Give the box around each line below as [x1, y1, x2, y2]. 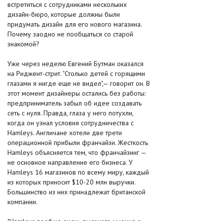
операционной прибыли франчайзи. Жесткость [7, 138, 148, 147]
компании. [7, 197, 37, 206]
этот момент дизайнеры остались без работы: [7, 89, 146, 98]
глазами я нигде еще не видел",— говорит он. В [7, 79, 150, 88]
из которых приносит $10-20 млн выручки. [7, 178, 135, 186]
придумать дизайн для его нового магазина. [7, 20, 142, 29]
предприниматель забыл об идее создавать [7, 99, 142, 108]
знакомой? [7, 39, 39, 48]
